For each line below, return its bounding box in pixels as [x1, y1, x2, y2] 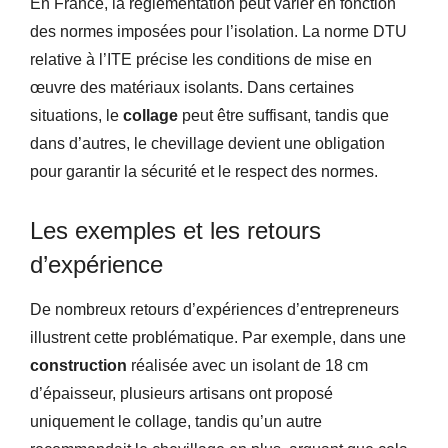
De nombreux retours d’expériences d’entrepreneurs [30, 301, 399, 319]
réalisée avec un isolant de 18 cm [127, 357, 368, 375]
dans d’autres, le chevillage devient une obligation [30, 135, 385, 153]
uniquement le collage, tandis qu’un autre [30, 413, 322, 431]
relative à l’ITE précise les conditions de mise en [30, 51, 372, 69]
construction [30, 357, 127, 375]
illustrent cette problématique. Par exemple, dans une [30, 329, 406, 347]
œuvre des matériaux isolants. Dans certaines [30, 79, 354, 97]
